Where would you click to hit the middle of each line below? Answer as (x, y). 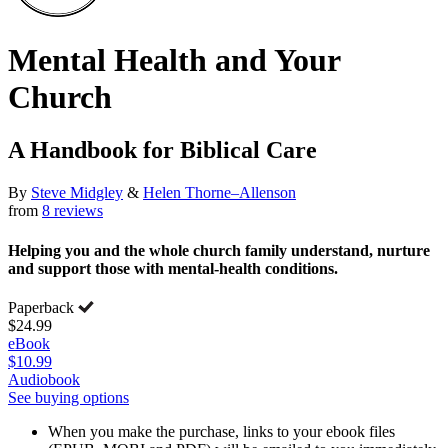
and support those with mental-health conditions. (173, 268)
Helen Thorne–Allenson (219, 193)
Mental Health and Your (174, 59)
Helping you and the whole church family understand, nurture (219, 250)
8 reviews (72, 211)
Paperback (43, 307)
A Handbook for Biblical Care (162, 150)
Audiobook (44, 379)
